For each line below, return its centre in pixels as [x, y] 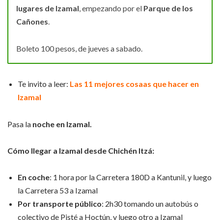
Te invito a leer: [44, 84]
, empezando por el [111, 8]
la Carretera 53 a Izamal [58, 191]
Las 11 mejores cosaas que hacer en [134, 84]
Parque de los [168, 8]
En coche [34, 177]
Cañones [32, 22]
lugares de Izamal [48, 8]
